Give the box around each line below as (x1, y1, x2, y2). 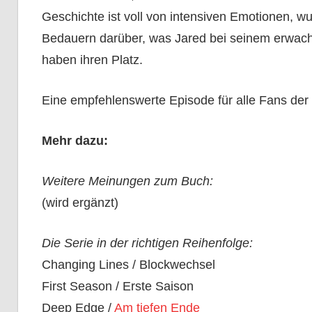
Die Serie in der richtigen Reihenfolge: (41, 236, 253, 251)
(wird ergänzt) (41, 196, 118, 210)
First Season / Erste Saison (41, 279, 194, 294)
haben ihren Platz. (41, 53, 143, 68)
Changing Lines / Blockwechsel (41, 258, 215, 272)
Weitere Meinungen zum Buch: (41, 174, 213, 189)
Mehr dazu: (41, 134, 108, 148)
